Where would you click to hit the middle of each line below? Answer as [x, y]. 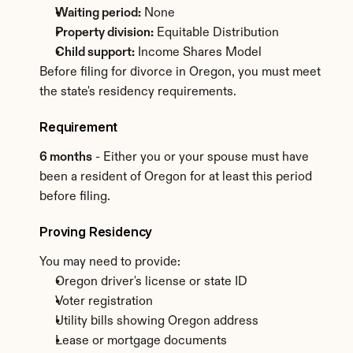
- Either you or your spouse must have [201, 158]
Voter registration [104, 302]
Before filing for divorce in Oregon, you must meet [180, 72]
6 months [66, 158]
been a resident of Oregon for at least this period [176, 177]
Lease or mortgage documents [141, 341]
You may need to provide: [110, 262]
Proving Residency [96, 232]
